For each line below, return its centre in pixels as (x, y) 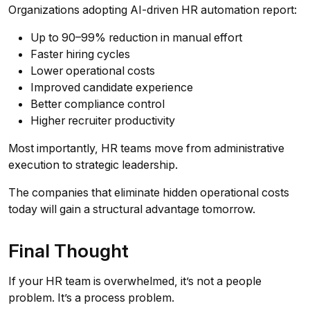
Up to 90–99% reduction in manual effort (136, 38)
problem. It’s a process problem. (91, 298)
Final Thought (69, 251)
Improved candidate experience (112, 88)
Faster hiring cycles (80, 54)
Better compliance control (98, 104)
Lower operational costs (93, 71)
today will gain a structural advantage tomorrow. (132, 209)
